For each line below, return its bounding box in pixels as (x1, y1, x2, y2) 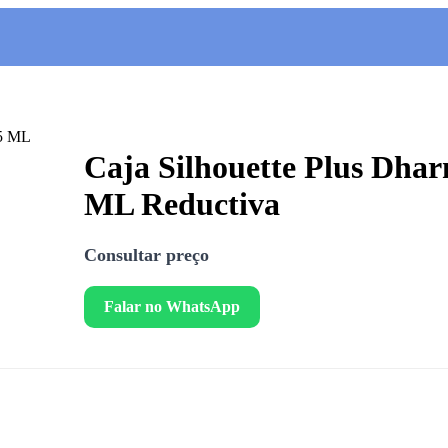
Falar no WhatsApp (104, 297, 240, 315)
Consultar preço (84, 244, 209, 265)
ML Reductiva (84, 186, 280, 223)
